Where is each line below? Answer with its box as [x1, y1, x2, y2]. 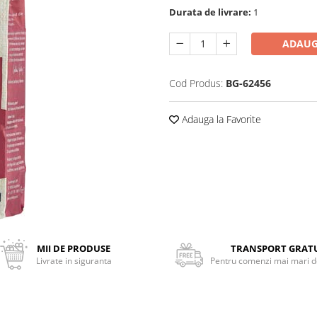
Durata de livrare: [169, 6, 251, 18]
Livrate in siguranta [35, 255, 112, 267]
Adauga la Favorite [179, 113, 261, 126]
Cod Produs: [169, 76, 223, 90]
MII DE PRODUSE [37, 242, 111, 255]
